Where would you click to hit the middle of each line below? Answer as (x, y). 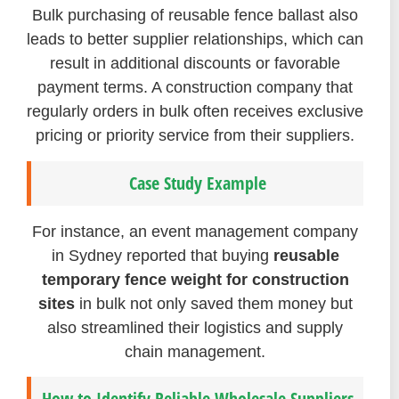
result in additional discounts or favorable (195, 64)
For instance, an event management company (195, 231)
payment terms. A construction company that (195, 88)
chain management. (195, 351)
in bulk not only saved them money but (213, 303)
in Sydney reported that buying (162, 255)
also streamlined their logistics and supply (195, 327)
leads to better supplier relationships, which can (195, 40)
